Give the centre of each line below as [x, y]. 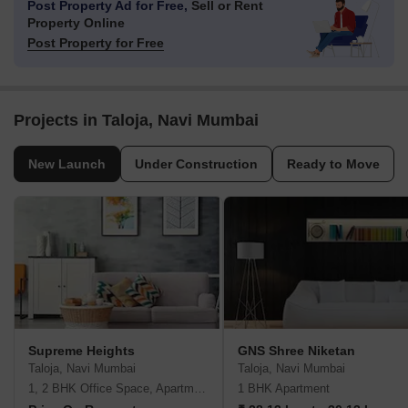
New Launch [67, 164]
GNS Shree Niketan [296, 351]
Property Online [76, 23]
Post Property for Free [96, 43]
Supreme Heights [82, 351]
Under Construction [196, 164]
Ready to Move [333, 164]
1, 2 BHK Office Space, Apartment [200, 389]
